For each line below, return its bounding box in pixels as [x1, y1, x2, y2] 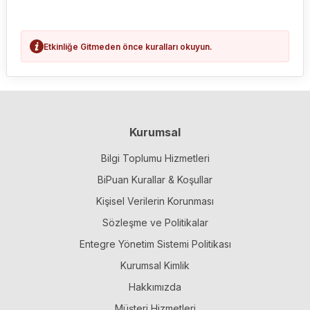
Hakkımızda [129, 281, 181, 293]
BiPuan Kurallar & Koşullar [98, 174, 212, 185]
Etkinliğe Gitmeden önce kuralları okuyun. [44, 41, 212, 52]
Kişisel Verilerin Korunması [96, 195, 214, 207]
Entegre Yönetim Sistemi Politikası [79, 238, 231, 250]
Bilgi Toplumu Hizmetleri [100, 152, 210, 164]
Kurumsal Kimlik [120, 259, 190, 271]
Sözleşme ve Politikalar [102, 217, 208, 228]
